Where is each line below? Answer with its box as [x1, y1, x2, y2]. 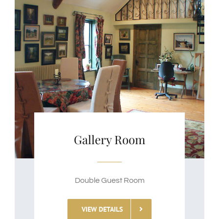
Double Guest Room [74, 176, 145, 184]
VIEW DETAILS [82, 204, 123, 214]
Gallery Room [74, 131, 145, 147]
